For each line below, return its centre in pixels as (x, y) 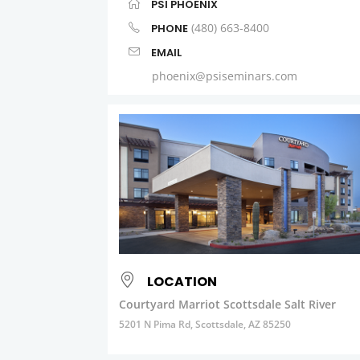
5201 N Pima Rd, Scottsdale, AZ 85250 (205, 325)
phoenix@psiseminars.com (225, 76)
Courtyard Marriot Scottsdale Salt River (228, 305)
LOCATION (182, 282)
